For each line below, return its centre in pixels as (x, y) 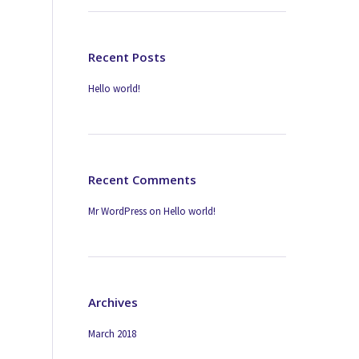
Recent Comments (143, 179)
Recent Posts (127, 57)
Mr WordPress (118, 211)
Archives (113, 302)
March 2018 (113, 334)
